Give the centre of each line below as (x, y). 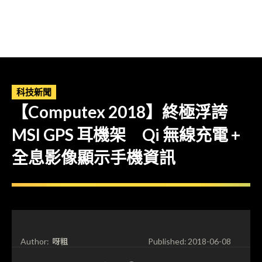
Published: (167, 242)
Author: (35, 242)
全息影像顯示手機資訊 (94, 157)
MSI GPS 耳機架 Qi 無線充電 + (126, 135)
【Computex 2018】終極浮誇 (120, 112)
